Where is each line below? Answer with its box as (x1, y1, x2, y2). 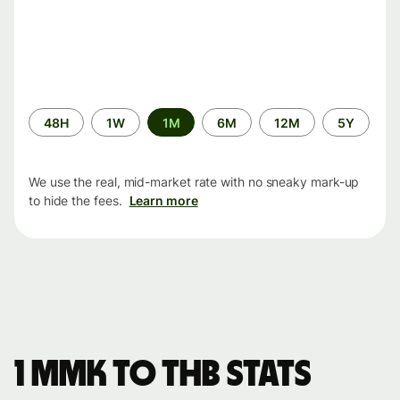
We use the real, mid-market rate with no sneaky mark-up (29, 174, 360, 190)
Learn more (129, 193, 198, 209)
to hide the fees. (29, 193, 122, 209)
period (28, 126, 68, 142)
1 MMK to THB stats (14, 357, 312, 394)
